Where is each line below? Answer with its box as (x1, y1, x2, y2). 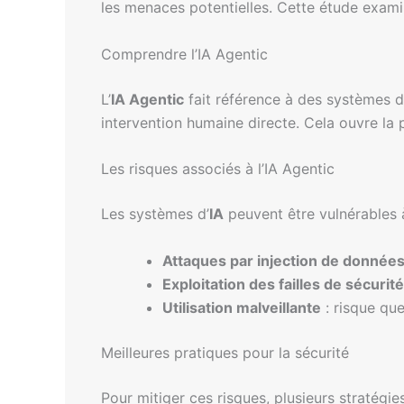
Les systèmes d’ (101, 205, 209, 224)
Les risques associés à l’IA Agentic (101, 160, 335, 179)
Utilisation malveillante (162, 298, 321, 317)
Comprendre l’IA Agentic (101, 44, 268, 63)
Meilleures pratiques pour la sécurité (101, 343, 349, 362)
